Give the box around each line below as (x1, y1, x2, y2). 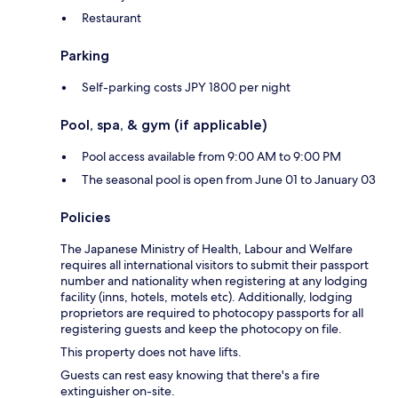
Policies (60, 209, 110, 227)
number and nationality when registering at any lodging (60, 273, 368, 290)
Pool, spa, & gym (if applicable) (60, 116, 267, 134)
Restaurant (82, 10, 141, 27)
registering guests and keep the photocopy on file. (60, 321, 342, 338)
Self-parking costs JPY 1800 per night (82, 79, 291, 96)
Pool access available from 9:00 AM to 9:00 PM (82, 148, 341, 165)
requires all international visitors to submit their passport (60, 257, 369, 274)
